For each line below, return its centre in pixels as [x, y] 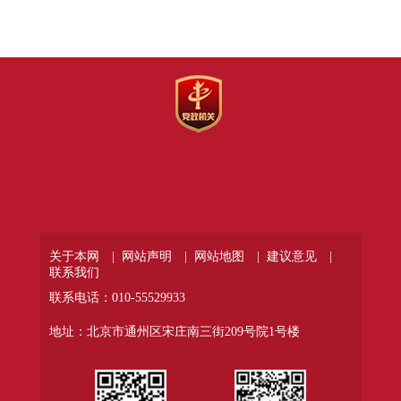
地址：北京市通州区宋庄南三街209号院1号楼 [174, 332]
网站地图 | [226, 257]
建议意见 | [299, 257]
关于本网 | [81, 257]
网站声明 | [154, 257]
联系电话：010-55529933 [117, 298]
